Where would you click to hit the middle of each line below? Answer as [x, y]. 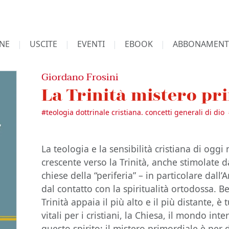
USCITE [43, 44]
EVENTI [91, 44]
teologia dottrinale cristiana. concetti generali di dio [135, 112]
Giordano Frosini [80, 77]
